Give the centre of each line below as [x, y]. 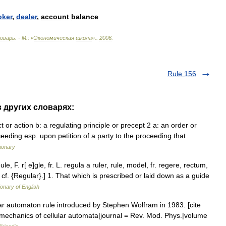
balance [85, 17]
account [55, 17]
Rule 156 [182, 74]
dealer [26, 17]
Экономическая [54, 38]
